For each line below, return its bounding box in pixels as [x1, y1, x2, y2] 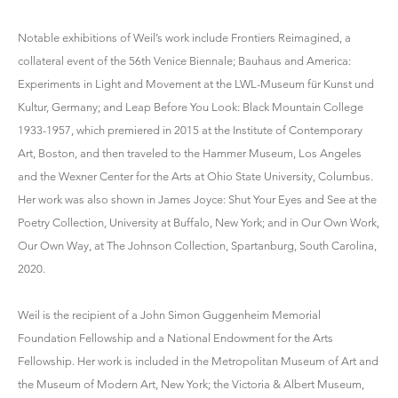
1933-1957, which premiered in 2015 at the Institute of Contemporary [18, 123, 362, 137]
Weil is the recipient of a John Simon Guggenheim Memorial [18, 308, 321, 322]
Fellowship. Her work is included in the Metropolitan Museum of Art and [18, 354, 378, 368]
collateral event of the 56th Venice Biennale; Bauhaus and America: [18, 54, 351, 68]
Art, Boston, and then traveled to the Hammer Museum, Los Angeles [18, 147, 362, 160]
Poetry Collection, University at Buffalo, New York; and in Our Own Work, [18, 216, 379, 229]
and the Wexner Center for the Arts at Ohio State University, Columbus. [18, 170, 373, 183]
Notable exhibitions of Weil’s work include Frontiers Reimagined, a [18, 31, 351, 44]
